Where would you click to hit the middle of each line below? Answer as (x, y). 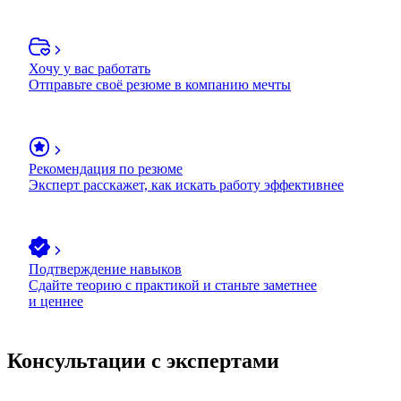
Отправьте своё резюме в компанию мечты (160, 84)
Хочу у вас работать (90, 68)
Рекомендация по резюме (106, 168)
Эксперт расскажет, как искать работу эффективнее (186, 184)
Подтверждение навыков (105, 269)
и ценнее (56, 301)
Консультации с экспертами (143, 360)
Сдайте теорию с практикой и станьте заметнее (173, 285)
